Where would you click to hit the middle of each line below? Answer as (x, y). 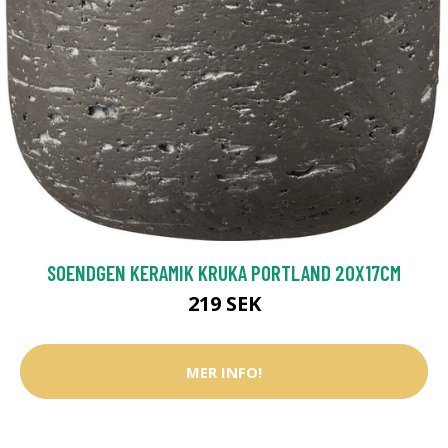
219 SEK (224, 304)
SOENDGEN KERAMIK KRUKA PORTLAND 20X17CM (224, 273)
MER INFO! (224, 371)
